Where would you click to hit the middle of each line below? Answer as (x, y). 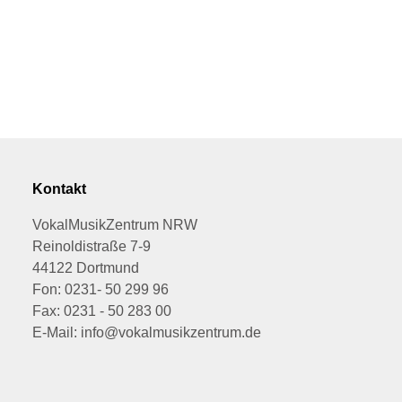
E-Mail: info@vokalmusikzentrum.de (146, 332)
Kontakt (59, 188)
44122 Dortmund (85, 267)
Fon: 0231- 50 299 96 (100, 289)
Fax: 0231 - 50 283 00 (101, 310)
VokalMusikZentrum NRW (114, 224)
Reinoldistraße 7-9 (91, 246)
